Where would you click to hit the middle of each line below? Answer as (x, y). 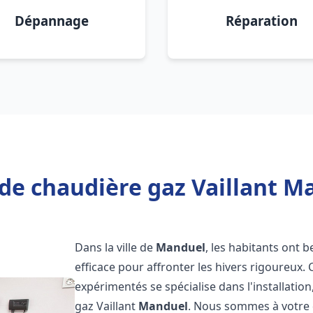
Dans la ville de (116, 247)
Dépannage (52, 21)
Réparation (261, 21)
